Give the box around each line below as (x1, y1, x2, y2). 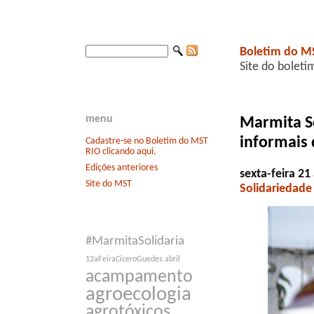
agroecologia (86, 285, 191, 306)
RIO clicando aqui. (86, 146, 156, 157)
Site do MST (86, 178, 132, 189)
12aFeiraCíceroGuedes (86, 255, 163, 264)
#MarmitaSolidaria (86, 235, 184, 249)
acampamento (86, 268, 193, 287)
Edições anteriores (86, 162, 158, 173)
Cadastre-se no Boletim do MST (86, 135, 208, 146)
